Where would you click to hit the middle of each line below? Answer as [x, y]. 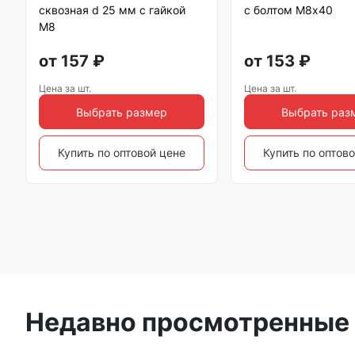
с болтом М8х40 [289, 10]
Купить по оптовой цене [122, 153]
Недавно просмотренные [187, 322]
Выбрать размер [122, 112]
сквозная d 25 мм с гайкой [112, 10]
